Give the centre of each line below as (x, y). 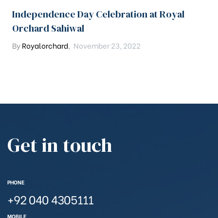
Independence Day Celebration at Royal (98, 14)
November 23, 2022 (107, 45)
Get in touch (60, 145)
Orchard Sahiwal (48, 28)
